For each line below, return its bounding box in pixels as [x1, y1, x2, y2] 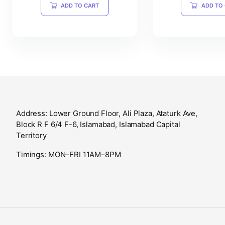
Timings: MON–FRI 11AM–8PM [16, 149, 121, 159]
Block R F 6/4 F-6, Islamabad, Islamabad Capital [16, 119, 180, 129]
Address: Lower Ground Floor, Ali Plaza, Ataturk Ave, [16, 108, 197, 118]
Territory [16, 130, 47, 140]
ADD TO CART [60, 2, 99, 9]
